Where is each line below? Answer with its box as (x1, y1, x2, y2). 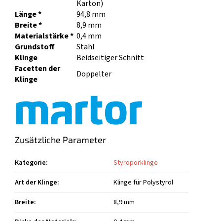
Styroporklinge (113, 158, 158, 168)
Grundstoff (15, 41, 55, 53)
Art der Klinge (15, 178, 57, 188)
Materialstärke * (15, 31, 74, 42)
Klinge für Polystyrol (113, 178, 173, 188)
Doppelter (76, 69, 111, 80)
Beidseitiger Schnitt (76, 52, 144, 64)
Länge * (15, 9, 41, 20)
